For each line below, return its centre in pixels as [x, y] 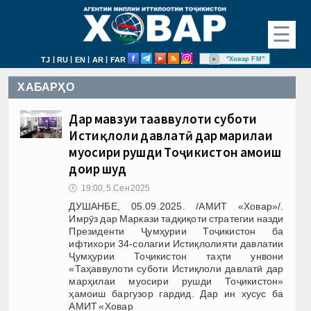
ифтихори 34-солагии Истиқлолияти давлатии [176, 243]
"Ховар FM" [245, 59]
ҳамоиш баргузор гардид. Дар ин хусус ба [176, 293]
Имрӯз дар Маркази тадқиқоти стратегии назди [176, 218]
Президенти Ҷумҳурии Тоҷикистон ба [176, 231]
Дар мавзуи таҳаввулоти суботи [163, 118]
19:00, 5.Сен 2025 [116, 188]
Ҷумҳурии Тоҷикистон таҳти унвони [176, 256]
